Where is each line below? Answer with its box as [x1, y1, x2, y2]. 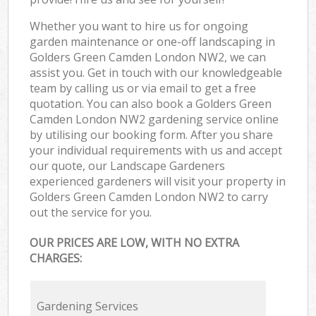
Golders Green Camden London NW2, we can [30, 49, 267, 65]
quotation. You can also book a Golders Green [30, 95, 272, 111]
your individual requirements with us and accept [30, 142, 283, 158]
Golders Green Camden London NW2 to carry [30, 188, 269, 205]
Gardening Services [36, 298, 138, 315]
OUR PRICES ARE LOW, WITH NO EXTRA [30, 235, 240, 251]
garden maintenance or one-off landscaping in [30, 33, 276, 49]
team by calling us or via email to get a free [30, 80, 257, 96]
